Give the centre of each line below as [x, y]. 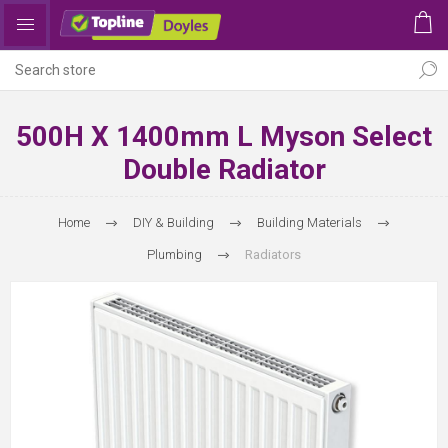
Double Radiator [224, 169]
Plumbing [174, 254]
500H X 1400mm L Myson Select [224, 136]
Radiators [273, 254]
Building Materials [309, 222]
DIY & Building [173, 222]
